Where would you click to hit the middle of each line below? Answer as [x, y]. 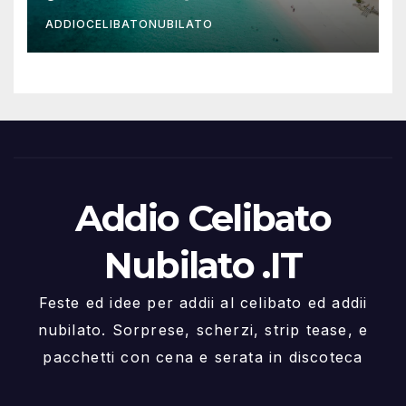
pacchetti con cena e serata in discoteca [203, 357]
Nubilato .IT [203, 265]
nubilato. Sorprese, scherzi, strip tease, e [203, 329]
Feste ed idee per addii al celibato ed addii [203, 302]
